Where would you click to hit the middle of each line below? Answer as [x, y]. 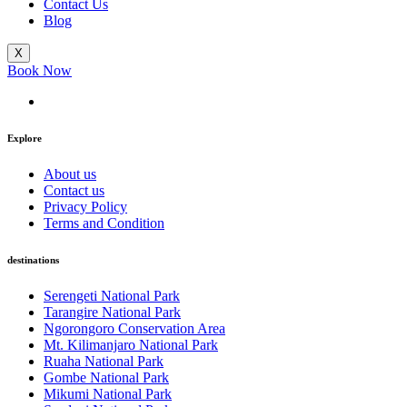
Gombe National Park [106, 377]
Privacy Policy [85, 206]
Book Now [40, 70]
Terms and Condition [104, 223]
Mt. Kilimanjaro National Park [131, 344]
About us [70, 174]
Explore [25, 138]
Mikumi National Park [108, 393]
